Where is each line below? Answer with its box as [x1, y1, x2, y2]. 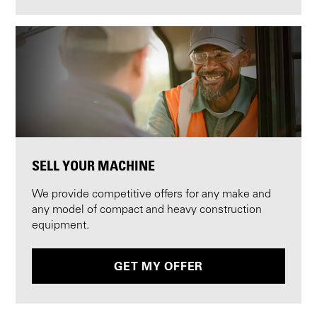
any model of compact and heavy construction [31, 204, 262, 216]
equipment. [31, 219, 89, 231]
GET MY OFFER [114, 259, 203, 274]
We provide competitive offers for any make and [31, 188, 271, 200]
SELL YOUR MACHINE [31, 156, 155, 174]
